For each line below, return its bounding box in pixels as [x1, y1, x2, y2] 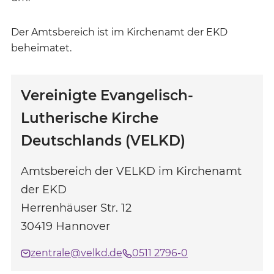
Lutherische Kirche [21, 109, 158, 127]
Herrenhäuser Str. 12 [21, 201, 131, 215]
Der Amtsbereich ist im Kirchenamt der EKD [11, 26, 228, 38]
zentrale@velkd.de [31, 247, 122, 259]
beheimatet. [11, 42, 72, 54]
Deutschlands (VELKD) [21, 132, 185, 149]
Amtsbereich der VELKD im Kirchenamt [21, 165, 242, 178]
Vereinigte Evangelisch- [21, 87, 193, 104]
